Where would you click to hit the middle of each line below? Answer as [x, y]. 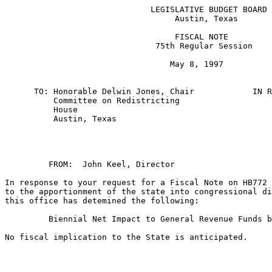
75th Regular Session [129, 46]
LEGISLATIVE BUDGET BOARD [136, 9]
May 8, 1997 [114, 64]
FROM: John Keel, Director [100, 164]
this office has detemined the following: [102, 201]
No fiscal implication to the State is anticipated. [126, 237]
